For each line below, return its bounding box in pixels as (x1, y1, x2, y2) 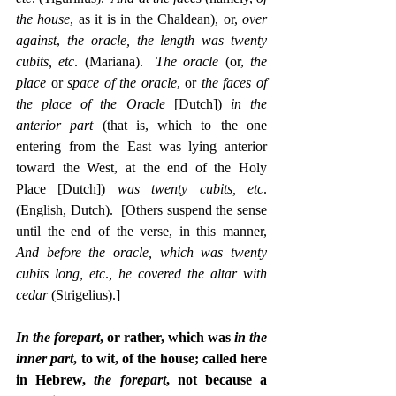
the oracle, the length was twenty (66, 32, 268, 48)
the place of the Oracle (16, 95, 165, 111)
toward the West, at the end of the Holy (16, 159, 267, 175)
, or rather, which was (100, 329, 234, 345)
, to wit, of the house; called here (73, 350, 267, 366)
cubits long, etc (16, 265, 105, 281)
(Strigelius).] (48, 286, 120, 302)
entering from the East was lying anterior (16, 138, 267, 154)
